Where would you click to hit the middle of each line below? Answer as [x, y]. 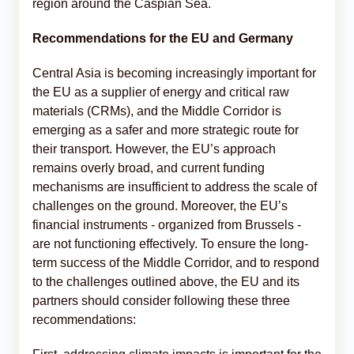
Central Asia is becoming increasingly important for [174, 73]
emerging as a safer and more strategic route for [166, 130]
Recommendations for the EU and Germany [163, 38]
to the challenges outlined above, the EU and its [166, 281]
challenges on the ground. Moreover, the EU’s [160, 205]
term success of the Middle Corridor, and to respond [176, 262]
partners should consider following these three [161, 300]
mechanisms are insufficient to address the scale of [175, 186]
